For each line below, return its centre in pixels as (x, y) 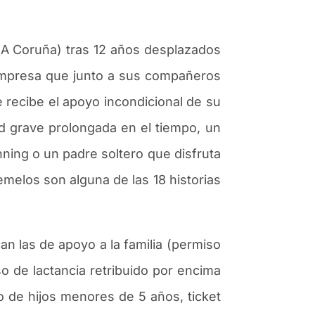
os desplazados (173, 49)
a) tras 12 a (84, 49)
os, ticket (193, 296)
